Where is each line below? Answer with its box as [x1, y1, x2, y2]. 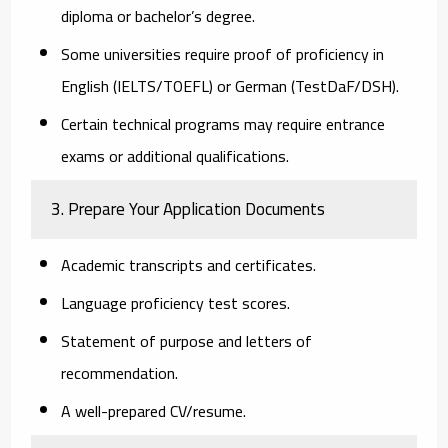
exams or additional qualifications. [61, 140, 290, 171]
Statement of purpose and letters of [61, 325, 313, 356]
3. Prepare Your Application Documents [51, 192, 326, 225]
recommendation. [61, 357, 179, 388]
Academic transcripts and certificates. [61, 249, 317, 280]
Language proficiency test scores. [61, 287, 291, 318]
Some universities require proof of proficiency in [61, 38, 385, 69]
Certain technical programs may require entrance [61, 108, 386, 139]
